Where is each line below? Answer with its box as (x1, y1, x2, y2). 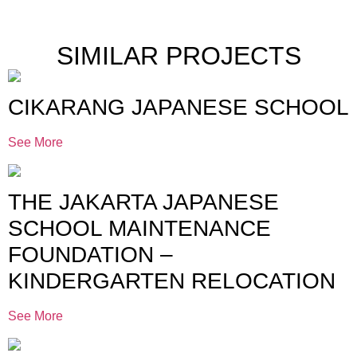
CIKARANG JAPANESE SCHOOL (8, 94, 349, 120)
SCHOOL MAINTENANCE (8, 215, 271, 241)
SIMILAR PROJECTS (56, 41, 301, 70)
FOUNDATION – (8, 241, 173, 267)
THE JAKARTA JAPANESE (8, 189, 279, 214)
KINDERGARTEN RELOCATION (8, 268, 335, 293)
